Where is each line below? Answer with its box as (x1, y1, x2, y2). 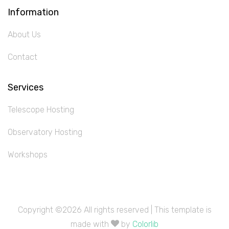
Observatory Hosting (8, 127, 82, 137)
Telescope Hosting (8, 105, 74, 114)
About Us (8, 30, 41, 39)
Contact (8, 52, 37, 62)
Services (8, 82, 43, 93)
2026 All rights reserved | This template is (62, 205, 212, 215)
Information (8, 7, 59, 18)
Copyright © (17, 205, 62, 215)
